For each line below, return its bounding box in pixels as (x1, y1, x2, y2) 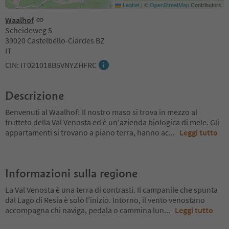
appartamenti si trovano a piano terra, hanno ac (5, 127, 169, 138)
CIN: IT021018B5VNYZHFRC (5, 59, 97, 70)
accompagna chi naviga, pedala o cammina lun (5, 204, 164, 215)
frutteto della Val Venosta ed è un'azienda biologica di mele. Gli (5, 117, 219, 127)
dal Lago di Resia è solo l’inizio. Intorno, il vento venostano (5, 194, 205, 205)
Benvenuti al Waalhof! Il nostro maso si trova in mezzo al (5, 106, 197, 117)
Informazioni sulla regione (5, 166, 138, 180)
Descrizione (5, 88, 64, 103)
